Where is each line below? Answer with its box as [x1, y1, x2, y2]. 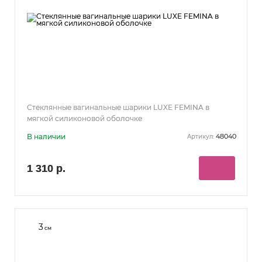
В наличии [27, 132, 65, 141]
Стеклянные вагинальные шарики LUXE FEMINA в [27, 102, 209, 112]
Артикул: [187, 133, 214, 141]
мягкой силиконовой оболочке [27, 113, 142, 123]
